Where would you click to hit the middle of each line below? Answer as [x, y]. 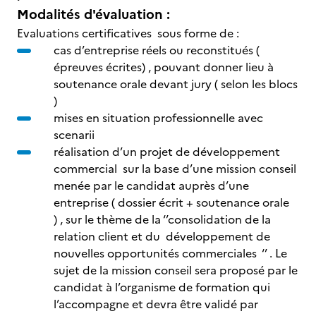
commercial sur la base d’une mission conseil [175, 169]
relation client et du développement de [162, 236]
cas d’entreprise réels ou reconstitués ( [157, 50]
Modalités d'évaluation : [93, 14]
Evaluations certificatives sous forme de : [128, 33]
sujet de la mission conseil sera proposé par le [176, 270]
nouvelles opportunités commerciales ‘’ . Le [170, 253]
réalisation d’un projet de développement [167, 152]
